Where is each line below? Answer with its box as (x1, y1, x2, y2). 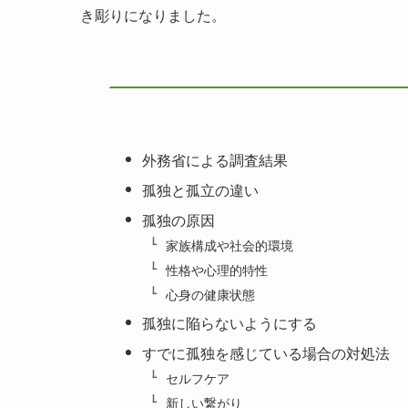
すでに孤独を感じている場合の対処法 (142, 342, 391, 363)
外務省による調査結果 (142, 148, 289, 170)
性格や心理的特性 (165, 259, 268, 279)
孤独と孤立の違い (142, 178, 260, 200)
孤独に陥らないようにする (142, 311, 318, 333)
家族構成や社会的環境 (165, 235, 293, 255)
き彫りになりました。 (80, 4, 226, 25)
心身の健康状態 (165, 283, 255, 303)
